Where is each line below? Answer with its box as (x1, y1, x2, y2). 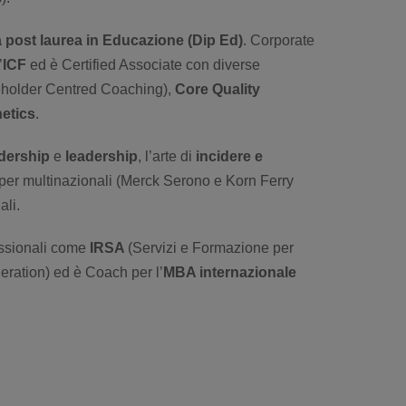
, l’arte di (138, 148, 196, 164)
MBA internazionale (163, 264, 296, 280)
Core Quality (175, 81, 260, 97)
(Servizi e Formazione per (128, 239, 294, 256)
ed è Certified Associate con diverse (26, 56, 260, 72)
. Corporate (243, 32, 314, 48)
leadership (65, 148, 138, 164)
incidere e (196, 148, 263, 164)
